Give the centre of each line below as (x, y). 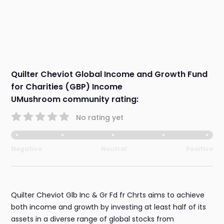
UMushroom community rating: (75, 99)
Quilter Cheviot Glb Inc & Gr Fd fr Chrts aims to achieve (108, 195)
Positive (199, 149)
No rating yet (100, 117)
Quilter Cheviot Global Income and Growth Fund (109, 74)
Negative (27, 149)
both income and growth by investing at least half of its (109, 207)
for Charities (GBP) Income (67, 87)
